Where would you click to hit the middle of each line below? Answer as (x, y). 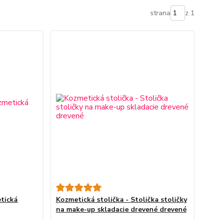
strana (160, 13)
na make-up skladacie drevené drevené (121, 209)
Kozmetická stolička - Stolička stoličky (121, 200)
